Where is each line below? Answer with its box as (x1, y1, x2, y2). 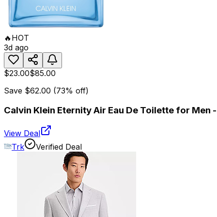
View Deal (4, 128, 40, 139)
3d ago (4, 42, 29, 52)
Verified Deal (36, 142, 82, 152)
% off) (65, 85, 89, 95)
